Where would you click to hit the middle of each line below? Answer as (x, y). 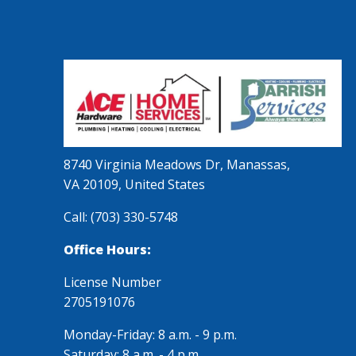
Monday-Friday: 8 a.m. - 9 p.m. (150, 334)
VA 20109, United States (134, 184)
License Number (112, 282)
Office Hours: (107, 249)
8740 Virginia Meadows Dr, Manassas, (177, 164)
